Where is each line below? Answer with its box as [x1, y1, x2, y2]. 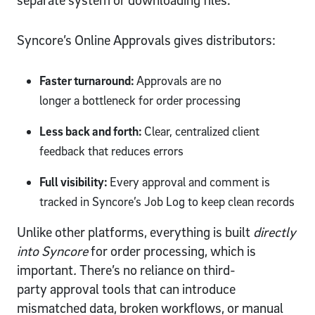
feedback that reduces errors [39, 143, 186, 159]
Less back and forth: [39, 124, 144, 139]
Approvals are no [136, 73, 221, 89]
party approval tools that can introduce [17, 281, 236, 298]
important [17, 262, 73, 279]
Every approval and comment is [110, 174, 270, 190]
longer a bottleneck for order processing [39, 93, 243, 108]
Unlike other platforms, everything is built [17, 224, 253, 241]
